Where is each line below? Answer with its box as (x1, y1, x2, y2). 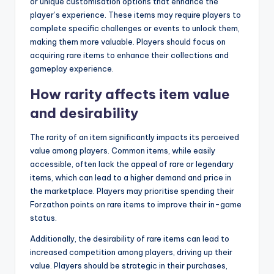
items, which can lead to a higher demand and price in (30, 172, 231, 182)
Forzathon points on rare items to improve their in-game (30, 199, 242, 209)
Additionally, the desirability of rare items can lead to (30, 233, 229, 243)
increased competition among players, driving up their (30, 246, 232, 257)
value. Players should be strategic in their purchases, (30, 260, 228, 270)
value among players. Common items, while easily (30, 145, 215, 155)
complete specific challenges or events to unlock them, (30, 23, 240, 33)
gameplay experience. (30, 63, 114, 73)
